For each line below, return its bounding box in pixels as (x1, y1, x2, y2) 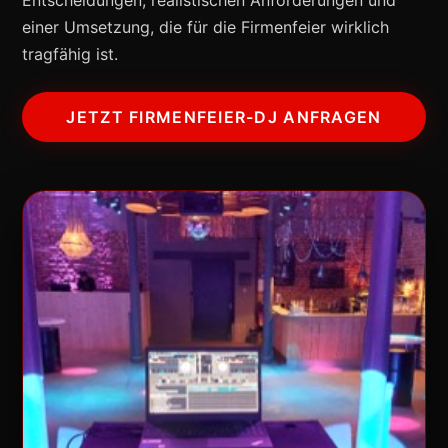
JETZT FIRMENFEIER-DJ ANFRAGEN (66, 106, 382, 127)
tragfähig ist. (22, 44, 119, 65)
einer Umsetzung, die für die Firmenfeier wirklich (22, 17, 390, 38)
